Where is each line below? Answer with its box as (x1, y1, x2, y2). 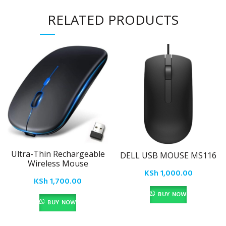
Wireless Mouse (27, 158, 88, 169)
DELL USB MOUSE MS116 (120, 150, 216, 161)
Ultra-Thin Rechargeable (11, 148, 105, 160)
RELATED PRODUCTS (47, 11, 179, 29)
